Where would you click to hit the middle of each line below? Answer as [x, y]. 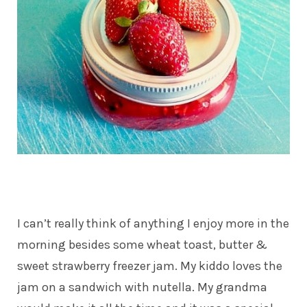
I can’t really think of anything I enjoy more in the [153, 223]
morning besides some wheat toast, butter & [142, 244]
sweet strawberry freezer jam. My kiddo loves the [150, 266]
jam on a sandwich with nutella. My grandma [142, 287]
